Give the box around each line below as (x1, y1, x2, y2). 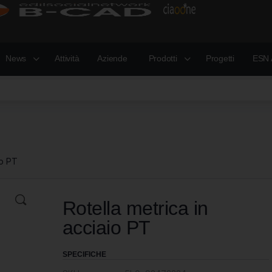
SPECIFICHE (62, 250, 106, 259)
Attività (55, 53, 80, 63)
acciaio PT (62, 217, 151, 239)
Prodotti (148, 53, 177, 63)
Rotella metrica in (62, 197, 209, 219)
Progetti (205, 53, 234, 63)
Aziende (97, 53, 127, 63)
